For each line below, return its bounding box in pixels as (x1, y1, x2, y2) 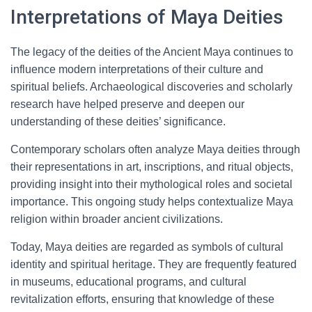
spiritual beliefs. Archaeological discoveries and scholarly (10, 81, 292, 93)
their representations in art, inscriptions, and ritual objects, (10, 161, 293, 173)
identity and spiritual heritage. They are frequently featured (10, 258, 297, 270)
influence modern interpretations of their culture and (10, 63, 263, 75)
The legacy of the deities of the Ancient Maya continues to (10, 46, 293, 58)
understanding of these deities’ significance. (10, 116, 226, 127)
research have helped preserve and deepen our (10, 98, 244, 110)
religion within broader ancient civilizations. (10, 213, 223, 225)
